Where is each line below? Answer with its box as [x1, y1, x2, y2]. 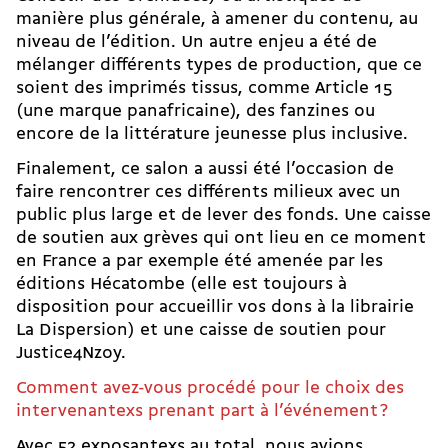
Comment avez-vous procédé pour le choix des [16, 379, 404, 397]
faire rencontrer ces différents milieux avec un [16, 183, 401, 201]
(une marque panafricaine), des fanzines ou [16, 102, 375, 120]
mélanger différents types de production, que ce [16, 56, 422, 74]
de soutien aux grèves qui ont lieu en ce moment [16, 229, 426, 247]
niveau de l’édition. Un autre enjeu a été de [16, 33, 377, 51]
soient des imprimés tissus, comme [16, 79, 315, 97]
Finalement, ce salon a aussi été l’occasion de [16, 160, 394, 178]
